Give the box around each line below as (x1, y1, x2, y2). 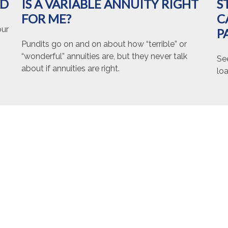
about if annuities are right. (21, 64, 120, 74)
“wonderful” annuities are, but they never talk (21, 51, 188, 62)
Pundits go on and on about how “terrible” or (21, 39, 187, 49)
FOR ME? (21, 11, 72, 26)
